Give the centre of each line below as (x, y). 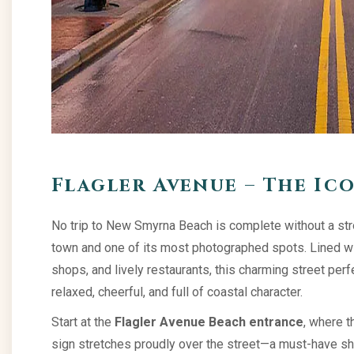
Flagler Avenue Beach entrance (209, 322)
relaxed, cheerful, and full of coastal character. (177, 292)
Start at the (83, 322)
